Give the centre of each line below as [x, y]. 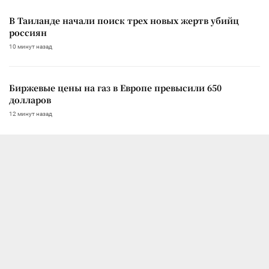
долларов [30, 99]
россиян [28, 32]
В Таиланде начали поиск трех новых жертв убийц [124, 20]
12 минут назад [31, 113]
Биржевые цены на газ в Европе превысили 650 [115, 87]
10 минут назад [31, 46]
